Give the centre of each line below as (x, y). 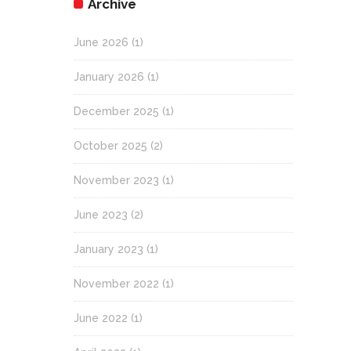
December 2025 (116, 111)
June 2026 (101, 42)
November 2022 (116, 283)
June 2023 (101, 214)
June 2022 (101, 318)
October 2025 (110, 145)
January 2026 (109, 76)
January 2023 (109, 249)
